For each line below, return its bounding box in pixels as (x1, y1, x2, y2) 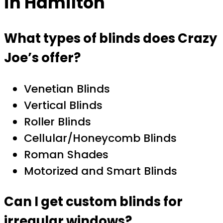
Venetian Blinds (24, 81, 110, 97)
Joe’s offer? (4, 49, 81, 67)
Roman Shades (24, 147, 109, 163)
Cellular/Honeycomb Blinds (24, 130, 177, 146)
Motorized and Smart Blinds (24, 163, 177, 179)
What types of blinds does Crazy (4, 29, 217, 48)
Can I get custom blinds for (4, 192, 183, 211)
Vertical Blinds (24, 98, 103, 113)
